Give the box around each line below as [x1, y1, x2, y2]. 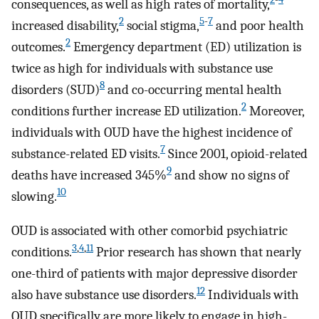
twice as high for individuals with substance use [11, 60, 273, 76]
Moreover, [246, 103, 304, 119]
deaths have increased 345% [11, 167, 167, 183]
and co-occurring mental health [105, 81, 282, 98]
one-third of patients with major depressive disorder [11, 266, 298, 282]
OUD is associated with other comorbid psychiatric [11, 223, 288, 239]
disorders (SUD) [11, 81, 100, 98]
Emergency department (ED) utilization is [70, 38, 301, 55]
